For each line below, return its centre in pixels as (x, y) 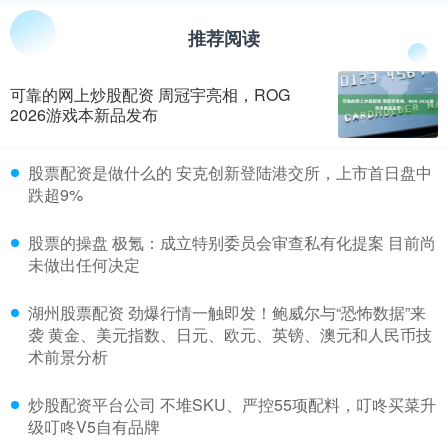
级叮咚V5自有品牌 (94, 426)
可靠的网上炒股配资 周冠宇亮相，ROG (150, 94)
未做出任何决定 (84, 264)
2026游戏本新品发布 (84, 114)
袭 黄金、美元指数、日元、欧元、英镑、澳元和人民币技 (230, 334)
